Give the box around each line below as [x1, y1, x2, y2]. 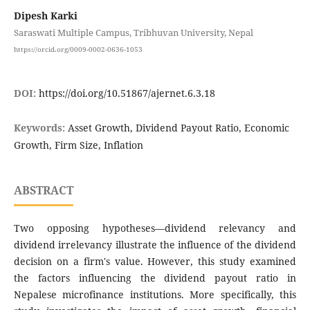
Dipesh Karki [13, 8, 77, 22]
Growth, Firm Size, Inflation [13, 138, 143, 152]
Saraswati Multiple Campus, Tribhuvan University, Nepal [13, 26, 253, 39]
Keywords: [13, 121, 68, 135]
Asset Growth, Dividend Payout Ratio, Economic [67, 121, 289, 135]
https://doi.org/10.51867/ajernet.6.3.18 [38, 86, 215, 100]
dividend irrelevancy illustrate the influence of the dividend [13, 238, 297, 252]
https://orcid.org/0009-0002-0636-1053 [13, 44, 143, 54]
